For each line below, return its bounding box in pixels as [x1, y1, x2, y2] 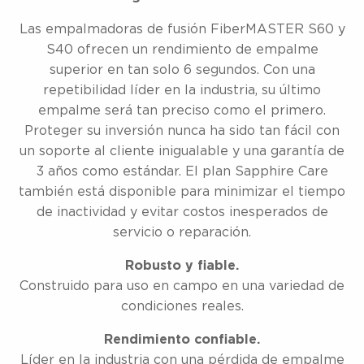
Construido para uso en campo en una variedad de [19, 279, 344, 292]
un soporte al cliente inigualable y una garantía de [19, 144, 344, 158]
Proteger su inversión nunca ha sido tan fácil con [24, 123, 340, 137]
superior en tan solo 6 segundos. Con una [49, 63, 315, 76]
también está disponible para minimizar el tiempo [19, 184, 345, 198]
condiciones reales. [120, 299, 244, 313]
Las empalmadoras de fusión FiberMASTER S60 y [19, 22, 345, 36]
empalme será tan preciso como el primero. [38, 103, 326, 117]
